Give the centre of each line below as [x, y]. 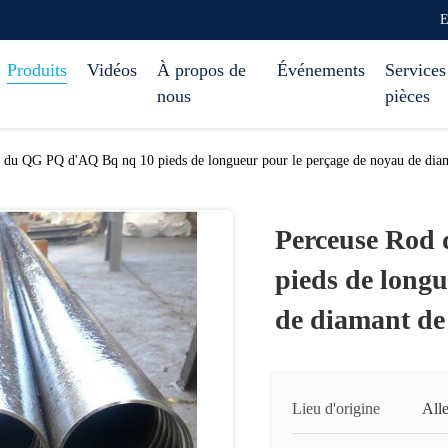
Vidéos [112, 70]
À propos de [201, 70]
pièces [407, 96]
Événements [321, 70]
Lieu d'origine [336, 408]
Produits [37, 70]
